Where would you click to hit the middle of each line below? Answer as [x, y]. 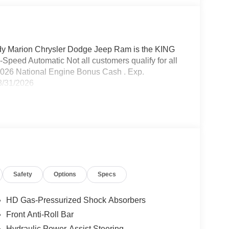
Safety [23, 174]
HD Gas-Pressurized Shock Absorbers [76, 200]
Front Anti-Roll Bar [40, 214]
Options [65, 174]
